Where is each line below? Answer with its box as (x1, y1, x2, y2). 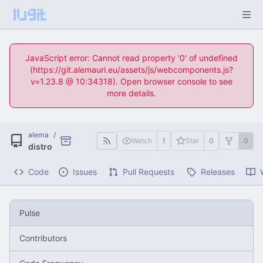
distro (28, 141, 52, 151)
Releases (201, 167, 235, 177)
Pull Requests (123, 167, 174, 177)
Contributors (19, 233, 67, 243)
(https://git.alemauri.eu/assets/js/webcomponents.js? (30, 65, 233, 75)
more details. (107, 88, 156, 98)
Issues (73, 167, 97, 177)
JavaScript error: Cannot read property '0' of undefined (25, 53, 238, 63)
